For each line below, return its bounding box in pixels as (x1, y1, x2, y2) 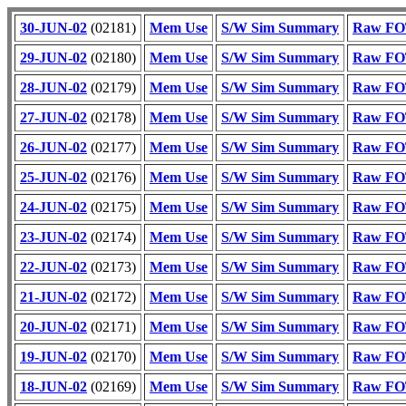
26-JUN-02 (20, 140, 87, 155)
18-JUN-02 (20, 379, 87, 394)
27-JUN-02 (20, 110, 87, 125)
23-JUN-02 (20, 229, 87, 245)
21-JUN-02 (20, 289, 87, 304)
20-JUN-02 (20, 319, 87, 334)
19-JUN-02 (20, 349, 87, 364)
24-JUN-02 (20, 199, 87, 215)
